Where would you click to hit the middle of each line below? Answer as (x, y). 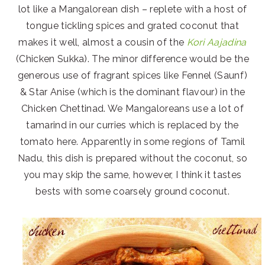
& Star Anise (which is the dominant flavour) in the (132, 92)
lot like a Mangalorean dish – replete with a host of (132, 9)
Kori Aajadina (216, 42)
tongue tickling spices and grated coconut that (132, 25)
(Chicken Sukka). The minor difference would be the (132, 59)
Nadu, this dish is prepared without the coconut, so (132, 158)
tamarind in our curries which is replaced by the (132, 125)
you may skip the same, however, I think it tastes (132, 174)
